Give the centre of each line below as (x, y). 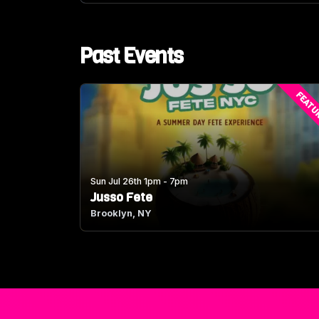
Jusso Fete (122, 198)
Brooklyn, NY (121, 214)
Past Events (131, 56)
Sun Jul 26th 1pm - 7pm (140, 182)
